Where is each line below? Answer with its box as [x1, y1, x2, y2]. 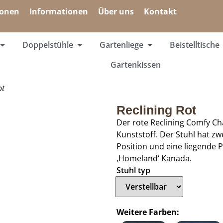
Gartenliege [100, 39, 144, 50]
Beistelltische [170, 39, 220, 50]
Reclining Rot [116, 103, 196, 117]
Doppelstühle [22, 39, 74, 50]
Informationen [29, 6, 88, 17]
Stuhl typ [116, 165, 150, 176]
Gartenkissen [111, 59, 161, 70]
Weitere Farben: [116, 207, 179, 218]
